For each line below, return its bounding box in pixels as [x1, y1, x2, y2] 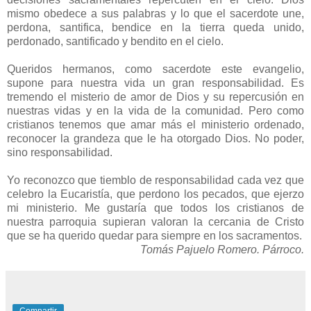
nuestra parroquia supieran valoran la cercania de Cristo [7, 215, 304, 228]
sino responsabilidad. [7, 146, 112, 158]
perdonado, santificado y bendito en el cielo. [7, 35, 224, 47]
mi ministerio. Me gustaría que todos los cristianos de [7, 201, 304, 214]
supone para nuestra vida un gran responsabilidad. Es [7, 76, 304, 89]
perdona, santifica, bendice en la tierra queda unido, [7, 21, 304, 33]
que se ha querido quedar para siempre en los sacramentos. [7, 229, 302, 242]
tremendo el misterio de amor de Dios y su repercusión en [7, 90, 304, 103]
